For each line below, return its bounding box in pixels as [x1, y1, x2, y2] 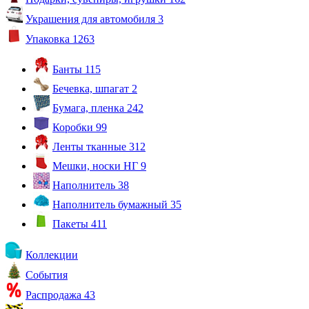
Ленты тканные [52, 140, 129, 152]
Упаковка [26, 32, 72, 45]
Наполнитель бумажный [52, 198, 170, 210]
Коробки [52, 121, 96, 133]
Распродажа [26, 288, 84, 301]
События [26, 268, 68, 281]
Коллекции [26, 248, 78, 261]
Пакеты [52, 217, 91, 230]
